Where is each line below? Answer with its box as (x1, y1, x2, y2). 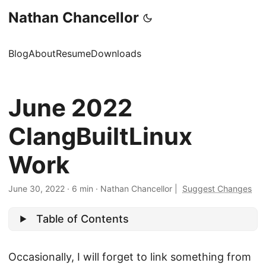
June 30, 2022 (8, 183, 65, 194)
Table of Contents (36, 212, 129, 225)
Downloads (91, 47, 141, 59)
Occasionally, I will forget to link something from (8, 250, 251, 263)
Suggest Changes (182, 183, 252, 194)
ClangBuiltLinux (8, 122, 192, 151)
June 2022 (8, 93, 132, 122)
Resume (56, 47, 91, 59)
